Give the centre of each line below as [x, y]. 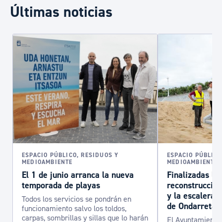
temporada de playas [61, 186]
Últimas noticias [61, 12]
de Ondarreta [192, 206]
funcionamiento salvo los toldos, [74, 209]
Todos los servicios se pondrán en [77, 199]
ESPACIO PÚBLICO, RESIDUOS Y [70, 155]
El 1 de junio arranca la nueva [78, 175]
